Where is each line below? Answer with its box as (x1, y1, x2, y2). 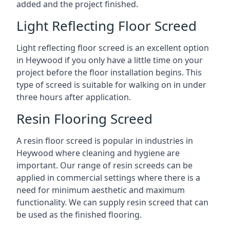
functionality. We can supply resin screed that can (16, 197, 208, 208)
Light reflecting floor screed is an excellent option (16, 42, 209, 53)
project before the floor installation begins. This (16, 67, 202, 78)
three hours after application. (16, 91, 131, 103)
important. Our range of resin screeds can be (16, 160, 193, 171)
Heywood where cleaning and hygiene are (16, 147, 180, 159)
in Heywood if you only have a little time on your (16, 54, 203, 66)
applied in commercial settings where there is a (16, 172, 200, 183)
